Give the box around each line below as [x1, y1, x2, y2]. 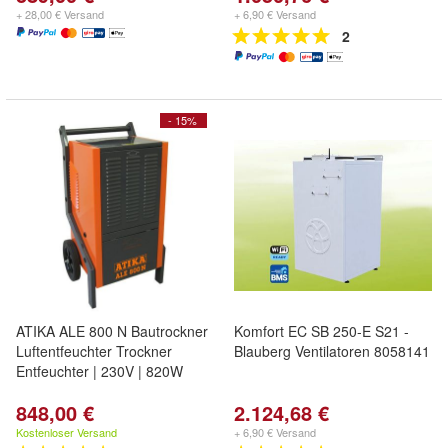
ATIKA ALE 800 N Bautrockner [16, 321, 208, 341]
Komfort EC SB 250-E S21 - [234, 321, 409, 341]
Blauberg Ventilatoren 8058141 [234, 341, 430, 361]
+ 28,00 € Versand [16, 6, 104, 22]
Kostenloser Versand [16, 424, 117, 440]
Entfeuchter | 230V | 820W [16, 361, 183, 381]
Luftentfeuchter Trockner [16, 341, 172, 361]
